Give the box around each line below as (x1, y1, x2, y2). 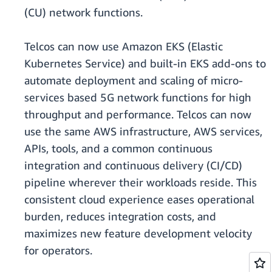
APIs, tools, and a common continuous (24, 141, 212, 155)
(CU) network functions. (24, 5, 143, 19)
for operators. (24, 243, 92, 257)
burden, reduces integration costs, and (24, 209, 216, 223)
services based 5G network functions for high (24, 90, 251, 104)
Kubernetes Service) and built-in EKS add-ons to (24, 56, 266, 70)
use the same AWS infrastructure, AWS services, (24, 124, 262, 138)
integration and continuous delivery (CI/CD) (24, 158, 242, 172)
